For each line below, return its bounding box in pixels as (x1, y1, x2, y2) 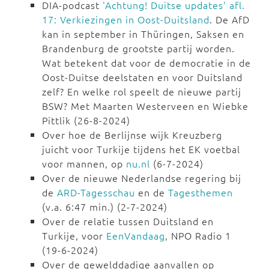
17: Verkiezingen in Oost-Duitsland (42, 13, 210, 26)
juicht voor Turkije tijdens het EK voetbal (42, 142, 240, 156)
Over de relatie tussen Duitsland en (42, 214, 214, 228)
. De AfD (210, 13, 250, 26)
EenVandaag (106, 229, 165, 243)
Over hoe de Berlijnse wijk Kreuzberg (42, 128, 222, 142)
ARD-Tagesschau (57, 186, 135, 199)
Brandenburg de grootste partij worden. (42, 41, 235, 55)
